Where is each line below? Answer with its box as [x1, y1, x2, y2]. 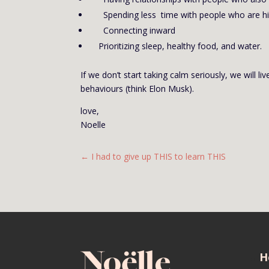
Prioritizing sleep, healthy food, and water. [98, 40, 262, 52]
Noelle [80, 119, 106, 131]
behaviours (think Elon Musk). [80, 83, 195, 95]
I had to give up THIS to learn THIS [91, 151, 226, 163]
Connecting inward [103, 25, 176, 37]
